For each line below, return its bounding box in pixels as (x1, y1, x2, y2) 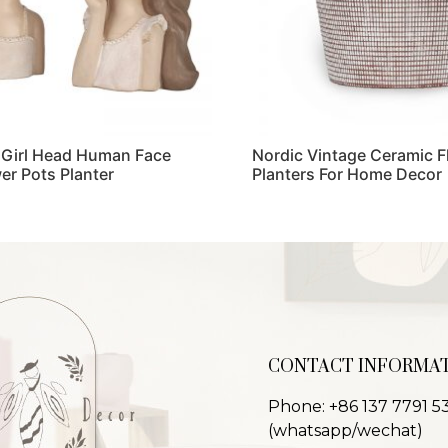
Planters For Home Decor (251, 164, 442, 185)
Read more (251, 210, 334, 231)
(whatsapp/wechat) (268, 421, 424, 441)
